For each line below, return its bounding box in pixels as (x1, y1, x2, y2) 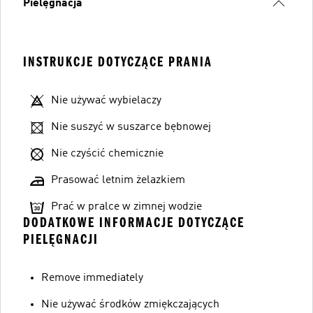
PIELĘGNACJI (23, 231, 99, 247)
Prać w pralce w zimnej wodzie (51, 201, 202, 212)
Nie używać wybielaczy (51, 94, 161, 106)
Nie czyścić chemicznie (51, 147, 163, 159)
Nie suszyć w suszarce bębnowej (51, 121, 211, 133)
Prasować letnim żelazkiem (51, 174, 185, 186)
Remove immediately (41, 272, 143, 284)
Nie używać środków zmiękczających (41, 298, 219, 310)
